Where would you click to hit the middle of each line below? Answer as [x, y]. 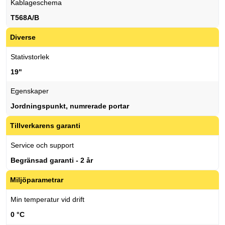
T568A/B [25, 18]
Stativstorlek [30, 57]
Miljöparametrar [37, 180]
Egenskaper [30, 91]
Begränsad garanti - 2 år [52, 160]
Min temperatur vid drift [47, 200]
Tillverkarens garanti [45, 126]
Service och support [42, 145]
